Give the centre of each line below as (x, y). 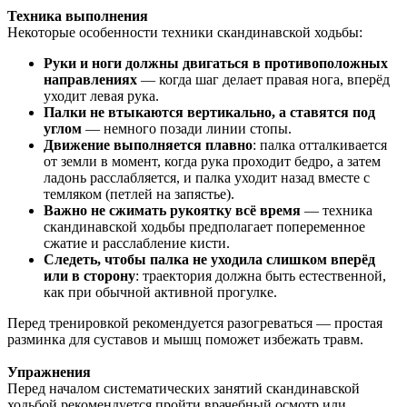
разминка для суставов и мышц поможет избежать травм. (185, 339)
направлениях (90, 79)
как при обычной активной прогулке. (160, 292)
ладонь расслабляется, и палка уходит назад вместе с (207, 177)
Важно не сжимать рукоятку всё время (172, 210)
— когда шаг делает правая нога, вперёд (263, 79)
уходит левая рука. (101, 95)
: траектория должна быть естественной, (261, 275)
